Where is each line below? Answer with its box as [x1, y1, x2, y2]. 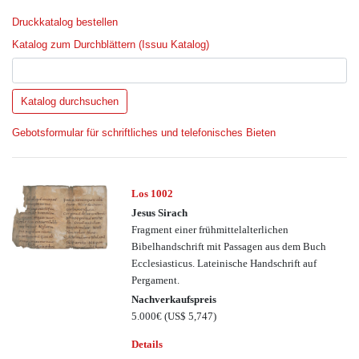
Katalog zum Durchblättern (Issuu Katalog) [12, 38, 209, 50]
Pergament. [131, 273, 180, 286]
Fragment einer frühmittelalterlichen [131, 223, 289, 236]
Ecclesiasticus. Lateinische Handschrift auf [131, 256, 317, 269]
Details [131, 337, 163, 350]
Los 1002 [131, 187, 174, 200]
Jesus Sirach [131, 206, 188, 219]
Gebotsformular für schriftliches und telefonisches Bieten [12, 127, 276, 139]
